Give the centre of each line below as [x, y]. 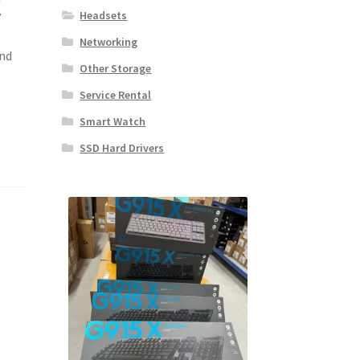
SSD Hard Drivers [122, 147]
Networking [109, 41]
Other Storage [116, 68]
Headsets [104, 15]
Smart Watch [113, 121]
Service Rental [116, 94]
